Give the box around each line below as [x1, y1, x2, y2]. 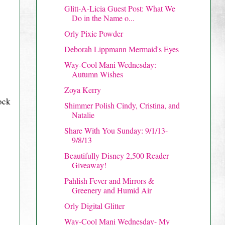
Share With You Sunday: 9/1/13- [64, 125, 168, 136]
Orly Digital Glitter [64, 200, 125, 211]
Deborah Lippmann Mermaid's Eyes [64, 43, 179, 54]
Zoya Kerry [64, 84, 101, 95]
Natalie [71, 109, 94, 120]
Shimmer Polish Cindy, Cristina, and [64, 99, 180, 110]
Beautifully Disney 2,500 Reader [64, 150, 169, 161]
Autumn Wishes [71, 68, 123, 79]
